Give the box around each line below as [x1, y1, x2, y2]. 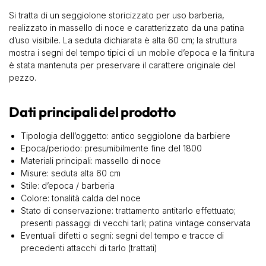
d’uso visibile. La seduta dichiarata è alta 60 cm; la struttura [9, 34, 237, 45]
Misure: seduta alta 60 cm [21, 168, 121, 179]
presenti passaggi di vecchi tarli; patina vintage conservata [21, 218, 251, 229]
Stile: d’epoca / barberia [21, 180, 115, 191]
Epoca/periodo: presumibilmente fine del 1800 [21, 143, 202, 154]
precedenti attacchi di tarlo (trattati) [21, 243, 157, 254]
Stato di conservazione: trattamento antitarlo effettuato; [21, 205, 236, 216]
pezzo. [9, 72, 36, 83]
